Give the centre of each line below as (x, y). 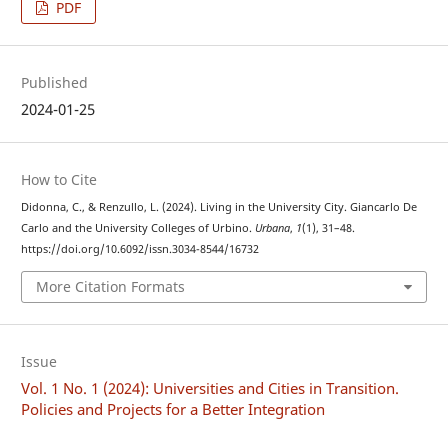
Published (55, 83)
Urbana (273, 228)
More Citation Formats (111, 286)
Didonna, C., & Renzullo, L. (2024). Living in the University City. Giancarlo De (219, 207)
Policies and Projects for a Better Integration (173, 409)
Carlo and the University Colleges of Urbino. (138, 228)
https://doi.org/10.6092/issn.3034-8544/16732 (140, 249)
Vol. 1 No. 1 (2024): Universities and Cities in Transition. (210, 388)
